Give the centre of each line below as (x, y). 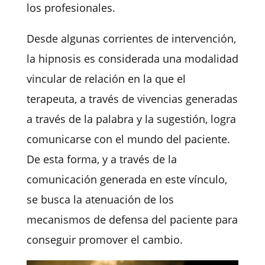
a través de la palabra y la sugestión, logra (131, 119)
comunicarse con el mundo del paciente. (128, 139)
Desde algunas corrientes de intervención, (131, 39)
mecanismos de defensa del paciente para (132, 220)
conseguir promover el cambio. (104, 240)
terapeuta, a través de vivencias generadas (132, 99)
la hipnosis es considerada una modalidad (132, 59)
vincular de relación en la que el (106, 79)
